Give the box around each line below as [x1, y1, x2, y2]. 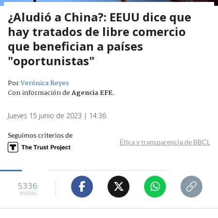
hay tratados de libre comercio [8, 23, 186, 39]
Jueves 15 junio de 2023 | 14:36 [8, 110, 106, 120]
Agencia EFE [72, 87, 112, 98]
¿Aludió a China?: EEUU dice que [8, 8, 191, 25]
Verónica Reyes [20, 77, 69, 89]
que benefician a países [8, 37, 143, 54]
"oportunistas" [8, 52, 94, 69]
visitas [19, 189, 36, 198]
